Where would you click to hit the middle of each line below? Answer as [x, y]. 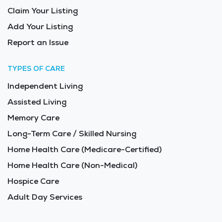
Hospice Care [33, 181]
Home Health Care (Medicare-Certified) [84, 150]
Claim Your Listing [43, 11]
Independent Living [45, 86]
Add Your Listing [40, 27]
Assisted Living [37, 102]
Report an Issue [38, 43]
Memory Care [33, 118]
